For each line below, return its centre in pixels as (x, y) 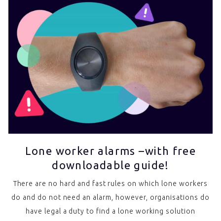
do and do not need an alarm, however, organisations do (110, 198)
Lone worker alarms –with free (110, 151)
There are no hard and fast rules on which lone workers (110, 184)
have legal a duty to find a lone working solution (110, 211)
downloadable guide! (110, 165)
